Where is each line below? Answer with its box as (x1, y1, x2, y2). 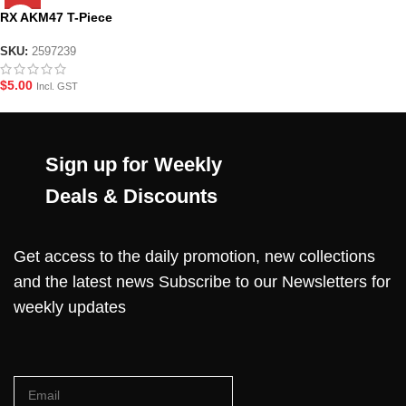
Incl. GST (36, 81, 78, 92)
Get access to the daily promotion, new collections (14, 247, 375, 266)
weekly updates (14, 298, 126, 317)
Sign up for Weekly (45, 153, 222, 177)
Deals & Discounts (45, 185, 217, 208)
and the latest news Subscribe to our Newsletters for (14, 273, 391, 292)
